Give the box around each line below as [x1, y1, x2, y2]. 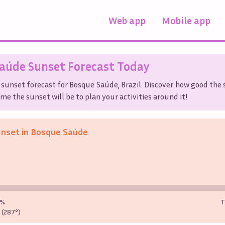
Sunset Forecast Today [26, 59, 150, 73]
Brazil [121, 79, 142, 89]
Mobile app [162, 14, 210, 26]
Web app [108, 14, 146, 26]
